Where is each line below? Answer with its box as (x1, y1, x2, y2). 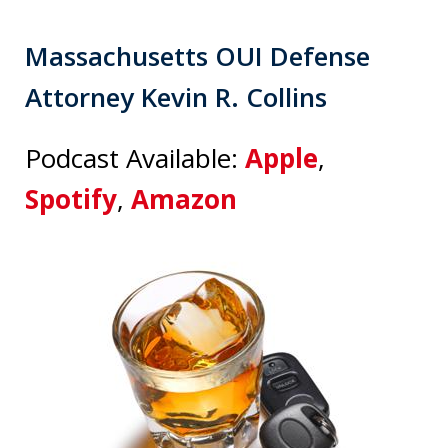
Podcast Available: (25, 140, 245, 177)
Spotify (25, 181, 117, 218)
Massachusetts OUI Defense (25, 38, 370, 75)
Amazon (131, 181, 237, 218)
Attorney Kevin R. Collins (25, 79, 327, 116)
